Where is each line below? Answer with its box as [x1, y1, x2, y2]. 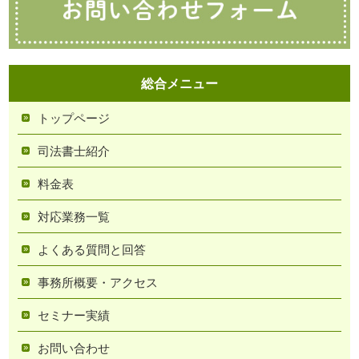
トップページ [38, 109, 111, 127]
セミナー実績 [38, 306, 111, 324]
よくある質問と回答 [38, 240, 147, 258]
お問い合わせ [38, 339, 111, 357]
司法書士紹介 [38, 142, 111, 159]
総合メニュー [141, 74, 218, 93]
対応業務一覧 [38, 208, 111, 225]
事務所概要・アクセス [38, 273, 159, 291]
